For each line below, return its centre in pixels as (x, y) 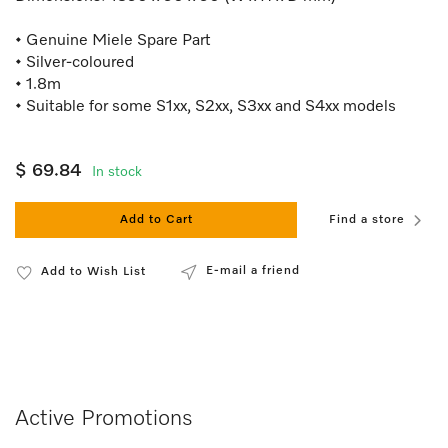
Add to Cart (156, 220)
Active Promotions (104, 418)
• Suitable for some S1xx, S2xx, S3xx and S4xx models (205, 107)
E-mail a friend (253, 271)
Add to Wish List (93, 272)
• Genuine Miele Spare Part (113, 41)
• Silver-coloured (76, 63)
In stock (117, 172)
